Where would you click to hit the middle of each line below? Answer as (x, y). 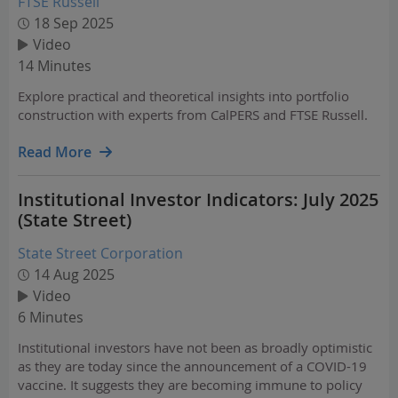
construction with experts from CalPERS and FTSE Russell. (193, 115)
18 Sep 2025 (74, 23)
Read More (55, 152)
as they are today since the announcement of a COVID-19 (192, 366)
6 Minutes (51, 317)
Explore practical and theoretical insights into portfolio (183, 96)
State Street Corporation (100, 253)
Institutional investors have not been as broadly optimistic (195, 347)
